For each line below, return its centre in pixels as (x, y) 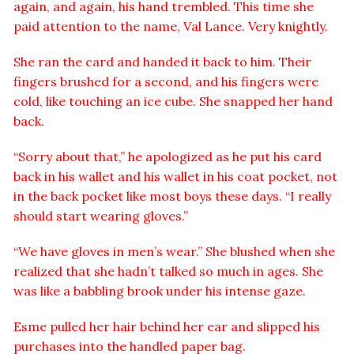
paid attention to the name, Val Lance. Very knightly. (171, 26)
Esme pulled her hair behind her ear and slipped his (167, 327)
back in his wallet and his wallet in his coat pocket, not (175, 177)
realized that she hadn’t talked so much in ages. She (168, 271)
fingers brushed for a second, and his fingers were (166, 82)
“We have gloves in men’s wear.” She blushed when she (174, 252)
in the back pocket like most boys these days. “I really (172, 196)
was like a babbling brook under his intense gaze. (160, 291)
